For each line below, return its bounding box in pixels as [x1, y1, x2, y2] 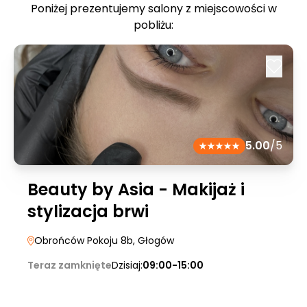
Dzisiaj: [112, 258, 143, 272]
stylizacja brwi [27, 200, 149, 223]
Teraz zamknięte [27, 258, 112, 272]
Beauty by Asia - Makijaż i [27, 178, 245, 201]
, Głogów [133, 234, 174, 247]
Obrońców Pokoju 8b [34, 234, 133, 247]
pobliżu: [134, 17, 173, 33]
